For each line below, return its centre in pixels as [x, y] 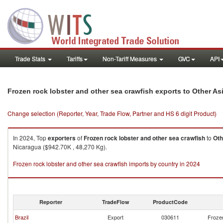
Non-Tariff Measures [130, 58]
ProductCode [170, 202]
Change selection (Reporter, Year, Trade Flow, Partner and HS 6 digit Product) [112, 113]
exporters [62, 138]
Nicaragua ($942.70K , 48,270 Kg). [60, 147]
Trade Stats [31, 58]
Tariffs [75, 58]
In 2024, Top [30, 138]
